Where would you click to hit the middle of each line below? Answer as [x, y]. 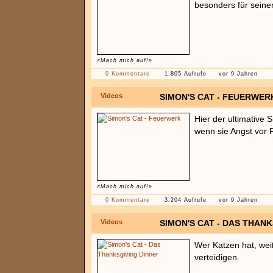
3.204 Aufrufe [186, 200]
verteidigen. [217, 257]
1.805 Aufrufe [186, 74]
